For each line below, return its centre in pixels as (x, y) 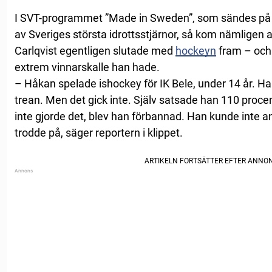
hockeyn (196, 50)
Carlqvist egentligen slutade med (95, 50)
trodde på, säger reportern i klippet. (99, 132)
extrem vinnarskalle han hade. (87, 67)
